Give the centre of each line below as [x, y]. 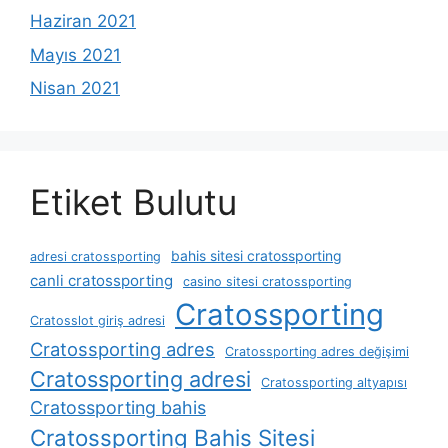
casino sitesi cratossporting [267, 282]
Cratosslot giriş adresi [97, 321]
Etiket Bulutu [133, 202]
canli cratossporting [101, 281]
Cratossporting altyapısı [334, 383]
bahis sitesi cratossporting [256, 256]
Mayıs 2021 [75, 54]
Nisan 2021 [75, 88]
